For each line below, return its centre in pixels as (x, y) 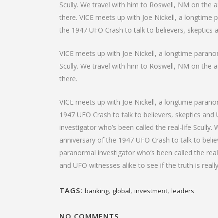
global (121, 191)
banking (97, 191)
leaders (183, 191)
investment (151, 191)
